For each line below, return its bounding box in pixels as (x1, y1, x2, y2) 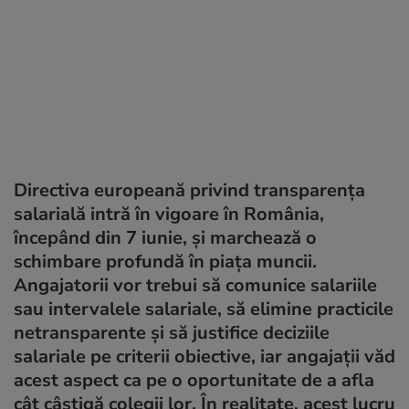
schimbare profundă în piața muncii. (14, 248, 317, 274)
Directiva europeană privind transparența (14, 177, 365, 203)
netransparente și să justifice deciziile (14, 320, 330, 345)
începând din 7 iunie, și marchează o (14, 225, 317, 250)
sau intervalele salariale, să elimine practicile (14, 296, 393, 321)
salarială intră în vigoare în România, (14, 201, 324, 226)
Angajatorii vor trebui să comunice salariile (14, 272, 377, 298)
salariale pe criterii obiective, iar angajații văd (14, 343, 395, 369)
